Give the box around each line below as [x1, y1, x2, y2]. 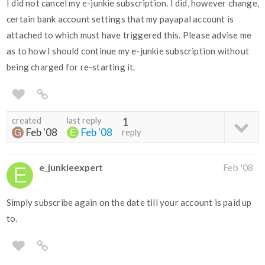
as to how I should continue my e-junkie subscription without [7, 46, 250, 57]
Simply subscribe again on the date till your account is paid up [7, 197, 252, 208]
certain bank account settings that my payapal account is [7, 14, 234, 25]
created [12, 115, 41, 126]
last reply [67, 115, 101, 126]
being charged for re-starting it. [7, 62, 135, 73]
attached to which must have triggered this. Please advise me [7, 30, 252, 41]
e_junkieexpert [39, 161, 103, 173]
